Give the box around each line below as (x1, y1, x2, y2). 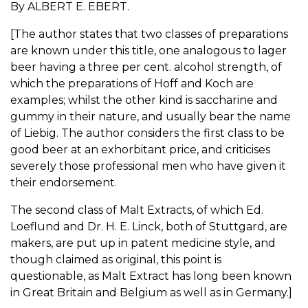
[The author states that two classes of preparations (10, 27, 288, 41)
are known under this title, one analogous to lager (10, 43, 287, 57)
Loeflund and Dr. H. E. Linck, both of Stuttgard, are (10, 219, 287, 233)
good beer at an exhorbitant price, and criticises (10, 142, 270, 156)
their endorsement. (10, 175, 117, 189)
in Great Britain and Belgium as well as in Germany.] (10, 285, 292, 299)
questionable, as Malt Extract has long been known (10, 269, 291, 283)
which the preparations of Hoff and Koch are (10, 76, 254, 90)
